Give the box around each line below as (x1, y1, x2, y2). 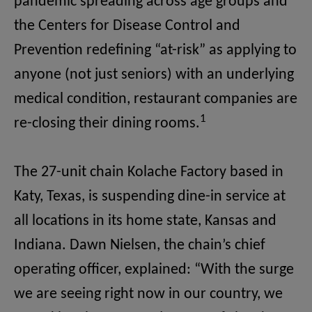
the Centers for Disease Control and (14, 18, 240, 35)
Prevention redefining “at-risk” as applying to (14, 42, 297, 59)
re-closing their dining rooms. (14, 116, 200, 132)
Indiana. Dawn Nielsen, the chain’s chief (14, 237, 265, 254)
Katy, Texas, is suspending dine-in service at (14, 189, 286, 205)
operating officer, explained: (14, 262, 194, 279)
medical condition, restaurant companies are (14, 91, 297, 108)
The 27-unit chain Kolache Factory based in (14, 164, 283, 181)
